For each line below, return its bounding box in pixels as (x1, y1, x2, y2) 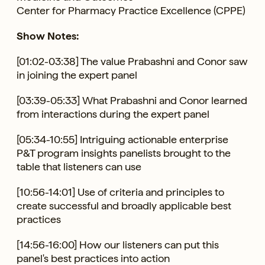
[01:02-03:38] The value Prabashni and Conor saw (17, 54, 248, 67)
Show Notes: (17, 29, 79, 42)
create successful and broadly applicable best (17, 199, 231, 212)
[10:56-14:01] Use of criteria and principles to (17, 185, 224, 198)
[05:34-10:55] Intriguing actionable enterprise (17, 132, 228, 146)
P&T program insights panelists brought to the (17, 146, 231, 159)
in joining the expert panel (17, 68, 137, 81)
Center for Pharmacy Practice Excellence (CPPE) (17, 4, 245, 17)
